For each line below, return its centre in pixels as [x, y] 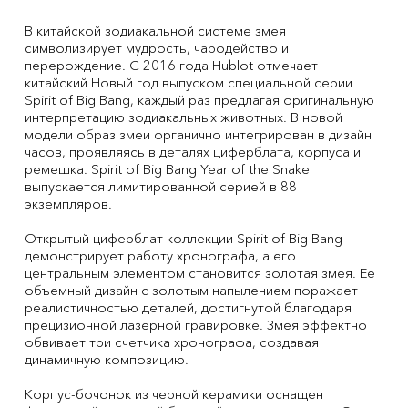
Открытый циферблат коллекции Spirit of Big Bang [183, 239]
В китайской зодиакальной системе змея [155, 31]
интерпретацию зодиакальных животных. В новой [183, 117]
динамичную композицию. [106, 360]
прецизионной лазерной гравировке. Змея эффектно [195, 325]
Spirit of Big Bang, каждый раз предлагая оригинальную [199, 100]
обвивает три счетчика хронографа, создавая [171, 342]
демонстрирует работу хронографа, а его [160, 256]
